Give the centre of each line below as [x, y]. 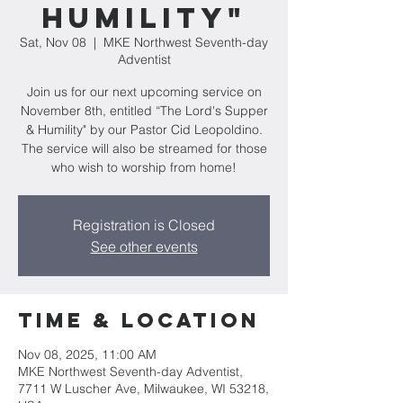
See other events [144, 246]
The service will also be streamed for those [144, 148]
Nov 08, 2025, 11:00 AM [87, 354]
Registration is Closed [144, 225]
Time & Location [139, 320]
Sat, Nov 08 [53, 42]
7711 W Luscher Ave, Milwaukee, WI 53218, [143, 389]
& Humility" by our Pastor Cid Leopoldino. [144, 130]
